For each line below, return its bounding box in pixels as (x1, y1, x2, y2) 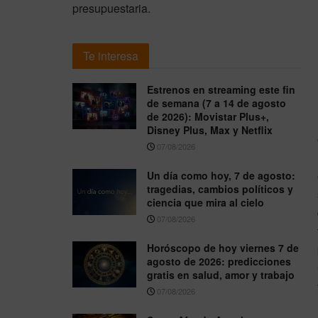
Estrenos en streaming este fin (147, 82, 295, 97)
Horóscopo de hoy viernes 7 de (147, 241, 299, 256)
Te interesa (83, 48, 138, 65)
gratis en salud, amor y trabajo (147, 268, 295, 283)
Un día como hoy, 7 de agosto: (147, 168, 295, 183)
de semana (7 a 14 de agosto (147, 96, 286, 111)
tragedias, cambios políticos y (147, 182, 293, 197)
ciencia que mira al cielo (147, 195, 264, 210)
